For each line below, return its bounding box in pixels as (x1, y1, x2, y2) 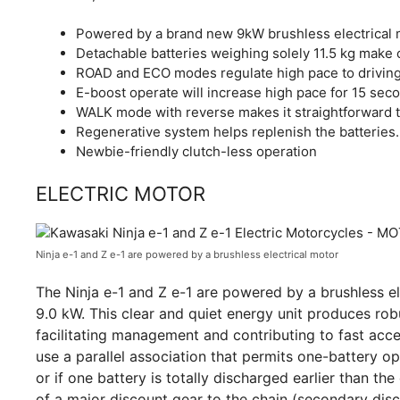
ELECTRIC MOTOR (36, 181, 205, 205)
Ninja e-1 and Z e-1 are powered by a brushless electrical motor (36, 247, 338, 261)
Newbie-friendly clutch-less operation (76, 143, 317, 161)
